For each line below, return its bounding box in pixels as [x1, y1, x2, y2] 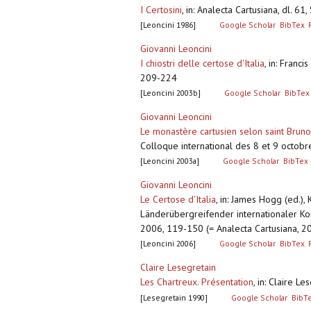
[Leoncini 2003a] [140, 155, 199, 167]
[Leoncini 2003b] [140, 87, 201, 99]
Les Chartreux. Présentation [140, 276, 253, 289]
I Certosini [140, 3, 182, 17]
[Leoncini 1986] [140, 19, 196, 31]
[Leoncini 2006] [140, 238, 196, 249]
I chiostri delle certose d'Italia [140, 57, 264, 70]
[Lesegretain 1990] [140, 292, 208, 303]
